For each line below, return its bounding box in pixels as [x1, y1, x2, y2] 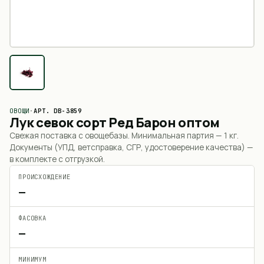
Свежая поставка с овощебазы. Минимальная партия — [9, 130, 224, 141]
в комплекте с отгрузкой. [9, 154, 105, 164]
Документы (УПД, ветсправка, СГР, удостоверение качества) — [9, 142, 253, 153]
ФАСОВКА [18, 214, 47, 222]
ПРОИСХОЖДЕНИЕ [18, 173, 71, 181]
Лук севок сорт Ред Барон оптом [9, 114, 220, 131]
